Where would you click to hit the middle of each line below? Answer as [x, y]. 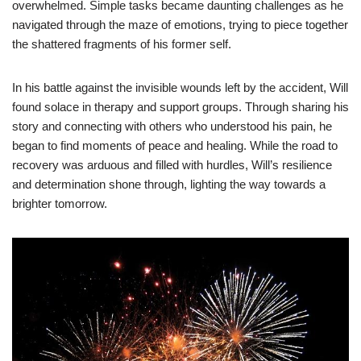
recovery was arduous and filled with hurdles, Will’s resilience [172, 165]
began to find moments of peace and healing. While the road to [175, 146]
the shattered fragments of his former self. [122, 44]
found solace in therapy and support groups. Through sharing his [180, 107]
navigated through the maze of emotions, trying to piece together [180, 25]
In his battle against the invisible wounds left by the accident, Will [180, 88]
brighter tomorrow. [60, 204]
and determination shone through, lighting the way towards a [169, 185]
